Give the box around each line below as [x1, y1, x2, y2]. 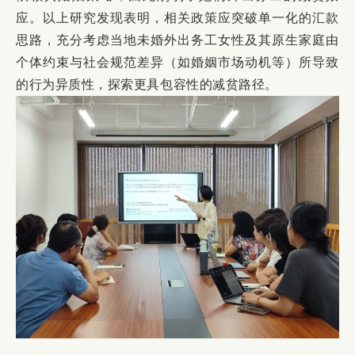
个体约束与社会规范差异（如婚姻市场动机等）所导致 [16, 55, 339, 70]
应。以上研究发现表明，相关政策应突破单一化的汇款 [16, 11, 339, 25]
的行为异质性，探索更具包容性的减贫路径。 [16, 78, 278, 92]
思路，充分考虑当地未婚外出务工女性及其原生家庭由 [16, 33, 339, 48]
